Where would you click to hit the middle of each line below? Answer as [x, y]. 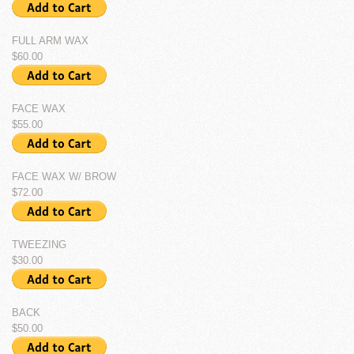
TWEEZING [39, 245]
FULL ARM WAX [50, 41]
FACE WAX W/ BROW [64, 177]
